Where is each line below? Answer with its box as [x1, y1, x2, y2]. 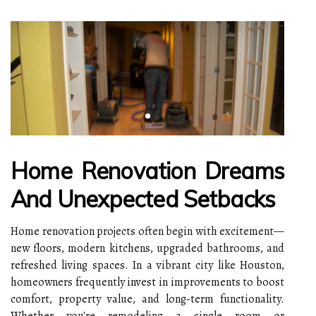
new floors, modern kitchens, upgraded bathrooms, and [11, 240, 284, 256]
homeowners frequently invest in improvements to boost [11, 274, 284, 290]
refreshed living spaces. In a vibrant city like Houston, [11, 257, 284, 273]
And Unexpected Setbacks [11, 184, 276, 213]
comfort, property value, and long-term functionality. [11, 291, 284, 307]
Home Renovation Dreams [11, 156, 284, 185]
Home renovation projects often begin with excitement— [11, 223, 284, 239]
